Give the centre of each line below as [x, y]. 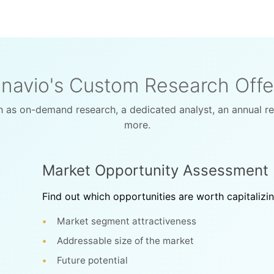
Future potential [93, 260]
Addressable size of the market [126, 241]
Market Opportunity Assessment [156, 170]
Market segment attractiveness [127, 221]
